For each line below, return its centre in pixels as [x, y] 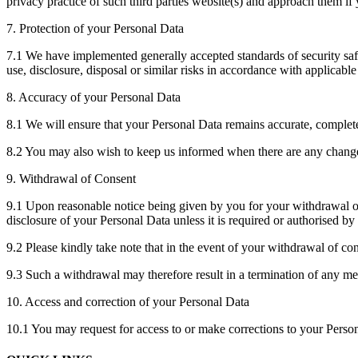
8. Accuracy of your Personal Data [93, 97]
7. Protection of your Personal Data [95, 28]
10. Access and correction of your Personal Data [128, 301]
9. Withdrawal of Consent [71, 178]
